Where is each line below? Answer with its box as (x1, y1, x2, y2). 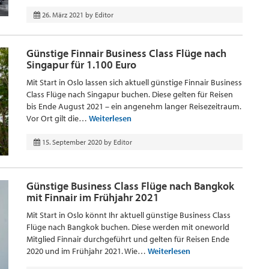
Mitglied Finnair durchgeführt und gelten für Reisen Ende (26, 234, 229, 244)
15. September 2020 (42, 138, 102, 147)
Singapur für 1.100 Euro (26, 58, 136, 71)
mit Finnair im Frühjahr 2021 (26, 190, 159, 204)
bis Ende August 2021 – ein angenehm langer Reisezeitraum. (26, 101, 241, 112)
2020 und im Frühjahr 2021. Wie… (26, 246, 148, 256)
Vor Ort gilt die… (26, 113, 89, 124)
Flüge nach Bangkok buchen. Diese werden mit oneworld (26, 222, 229, 232)
